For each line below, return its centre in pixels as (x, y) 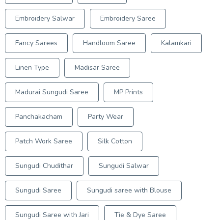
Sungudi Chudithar (44, 166)
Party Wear (106, 117)
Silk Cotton (115, 141)
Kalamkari (176, 43)
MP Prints (128, 92)
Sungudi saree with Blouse (129, 190)
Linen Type (32, 68)
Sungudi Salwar (124, 166)
